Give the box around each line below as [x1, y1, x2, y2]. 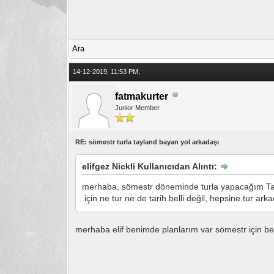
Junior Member [115, 103, 160, 111]
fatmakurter [115, 91, 169, 102]
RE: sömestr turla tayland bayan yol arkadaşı [75, 138, 220, 146]
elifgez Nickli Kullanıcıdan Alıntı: [82, 161, 220, 171]
